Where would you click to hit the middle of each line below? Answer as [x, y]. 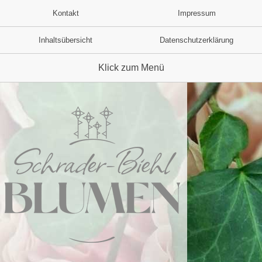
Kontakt [65, 13]
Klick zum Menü [131, 68]
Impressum [196, 13]
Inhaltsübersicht [65, 40]
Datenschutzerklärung [196, 40]
